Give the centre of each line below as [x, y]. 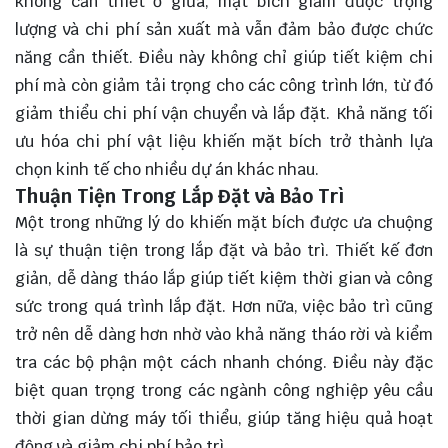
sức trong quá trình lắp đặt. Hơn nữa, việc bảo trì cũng [224, 307]
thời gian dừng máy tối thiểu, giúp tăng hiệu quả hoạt [224, 419]
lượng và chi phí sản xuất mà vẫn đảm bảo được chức [224, 30]
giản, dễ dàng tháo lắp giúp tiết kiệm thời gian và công [224, 279]
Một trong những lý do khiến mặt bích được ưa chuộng [224, 223]
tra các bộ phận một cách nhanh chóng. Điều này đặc [224, 363]
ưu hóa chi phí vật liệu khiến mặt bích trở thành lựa [224, 142]
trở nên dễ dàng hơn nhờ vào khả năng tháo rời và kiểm [224, 335]
